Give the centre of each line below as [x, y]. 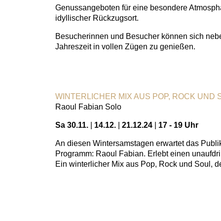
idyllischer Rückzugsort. [97, 18]
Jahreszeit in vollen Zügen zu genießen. [125, 47]
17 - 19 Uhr [177, 125]
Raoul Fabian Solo [88, 107]
